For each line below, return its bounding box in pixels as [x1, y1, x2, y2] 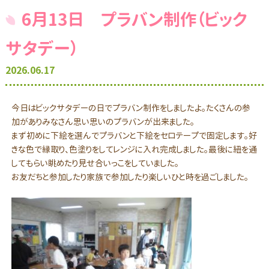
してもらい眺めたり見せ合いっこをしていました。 [11, 157, 179, 169]
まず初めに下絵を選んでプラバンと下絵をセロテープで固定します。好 [11, 130, 257, 141]
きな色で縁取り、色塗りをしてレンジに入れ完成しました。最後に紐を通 [11, 144, 257, 155]
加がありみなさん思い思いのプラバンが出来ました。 [11, 116, 195, 127]
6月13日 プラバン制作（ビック [21, 8, 247, 31]
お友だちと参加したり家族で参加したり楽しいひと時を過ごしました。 [11, 171, 249, 183]
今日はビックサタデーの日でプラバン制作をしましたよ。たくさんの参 [11, 102, 250, 113]
